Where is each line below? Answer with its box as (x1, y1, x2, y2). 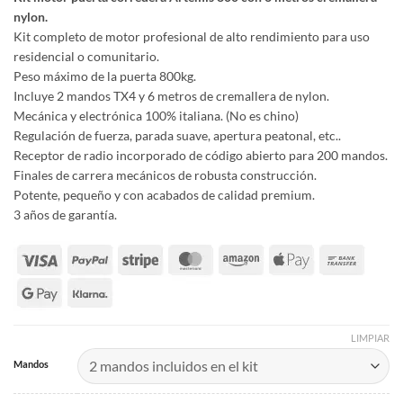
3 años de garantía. (13, 206, 117, 222)
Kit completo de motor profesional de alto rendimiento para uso (13, 28, 370, 44)
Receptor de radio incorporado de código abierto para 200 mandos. (13, 147, 388, 163)
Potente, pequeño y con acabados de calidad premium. (13, 186, 315, 202)
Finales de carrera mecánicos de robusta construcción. (13, 166, 317, 183)
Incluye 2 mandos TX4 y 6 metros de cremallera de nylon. (13, 87, 329, 103)
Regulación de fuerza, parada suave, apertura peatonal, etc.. (13, 127, 341, 143)
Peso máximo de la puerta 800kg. (13, 67, 196, 84)
